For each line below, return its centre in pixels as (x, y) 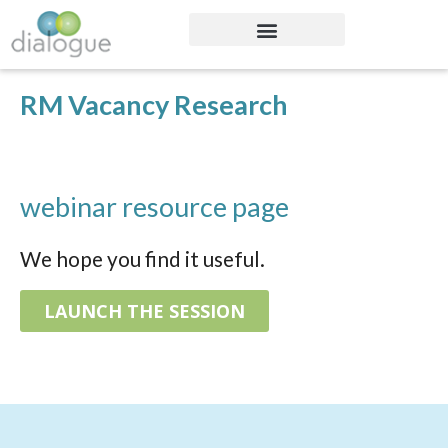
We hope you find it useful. (142, 259)
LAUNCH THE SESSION (144, 311)
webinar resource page (154, 207)
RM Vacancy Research (154, 105)
